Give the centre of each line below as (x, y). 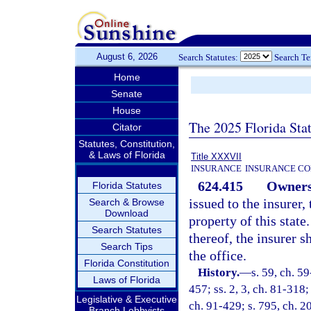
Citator (127, 127)
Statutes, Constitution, (127, 144)
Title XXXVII (216, 157)
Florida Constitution (127, 263)
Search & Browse (127, 202)
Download (127, 213)
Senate (127, 94)
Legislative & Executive (127, 299)
